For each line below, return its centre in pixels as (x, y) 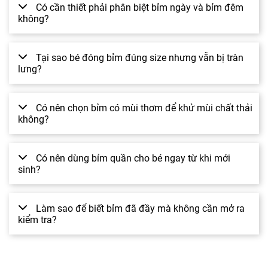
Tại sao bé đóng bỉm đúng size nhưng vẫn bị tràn (140, 57)
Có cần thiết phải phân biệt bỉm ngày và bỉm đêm (140, 7)
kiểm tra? (37, 220)
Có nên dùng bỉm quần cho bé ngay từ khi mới (133, 158)
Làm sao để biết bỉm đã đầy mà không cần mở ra (140, 208)
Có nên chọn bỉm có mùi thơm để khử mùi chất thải (144, 108)
